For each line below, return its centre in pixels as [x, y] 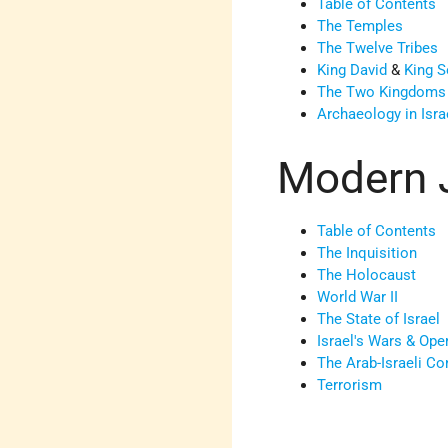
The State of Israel [379, 318]
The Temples [360, 26]
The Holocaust [367, 274]
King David [352, 70]
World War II [358, 296]
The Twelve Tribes [378, 48]
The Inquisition [367, 252]
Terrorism [350, 384]
